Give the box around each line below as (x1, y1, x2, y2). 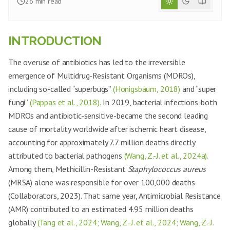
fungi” (8, 97, 30, 107)
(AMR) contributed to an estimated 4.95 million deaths (8, 204, 194, 214)
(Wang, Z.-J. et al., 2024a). (124, 150, 209, 161)
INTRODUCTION (8, 33, 102, 48)
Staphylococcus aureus (127, 164, 206, 174)
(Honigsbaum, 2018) (112, 84, 181, 94)
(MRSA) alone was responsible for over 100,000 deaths (8, 177, 195, 187)
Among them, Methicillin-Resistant (8, 164, 128, 174)
